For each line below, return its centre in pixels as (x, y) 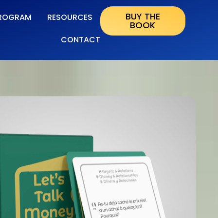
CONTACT (80, 40)
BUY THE (143, 17)
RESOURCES (70, 18)
